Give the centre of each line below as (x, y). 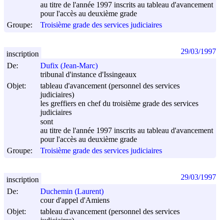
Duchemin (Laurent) (72, 192)
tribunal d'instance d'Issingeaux (88, 75)
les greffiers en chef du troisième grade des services (119, 104)
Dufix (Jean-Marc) (69, 66)
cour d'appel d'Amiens (75, 200)
